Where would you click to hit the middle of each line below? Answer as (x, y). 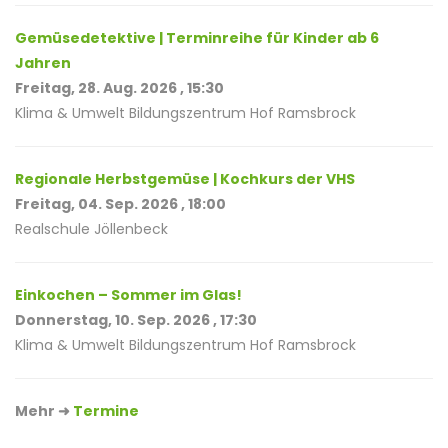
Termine (106, 411)
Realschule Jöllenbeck (91, 229)
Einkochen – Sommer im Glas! (128, 295)
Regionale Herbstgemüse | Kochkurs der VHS (185, 179)
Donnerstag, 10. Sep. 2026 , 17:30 (136, 320)
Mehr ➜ (44, 411)
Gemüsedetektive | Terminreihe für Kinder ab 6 (197, 38)
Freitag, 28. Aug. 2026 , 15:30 (119, 88)
